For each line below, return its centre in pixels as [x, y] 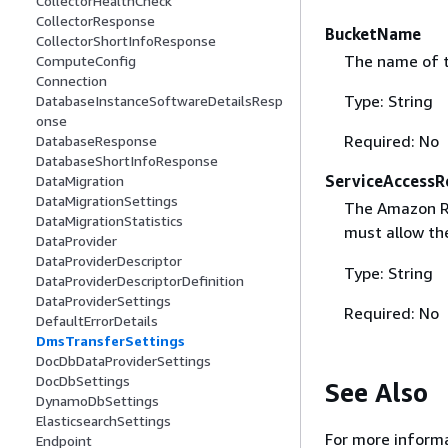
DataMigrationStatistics [109, 221]
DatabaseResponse [96, 141]
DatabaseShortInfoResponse [127, 161]
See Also [376, 392]
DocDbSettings [83, 381]
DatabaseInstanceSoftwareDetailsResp [159, 101]
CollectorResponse [95, 21]
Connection [71, 81]
